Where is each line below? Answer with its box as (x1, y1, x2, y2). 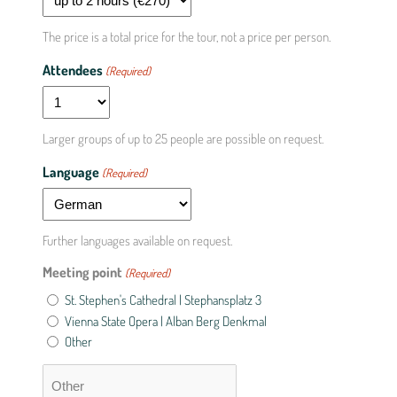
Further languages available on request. (43, 232, 232, 249)
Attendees (43, 61, 103, 79)
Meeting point (43, 263, 122, 281)
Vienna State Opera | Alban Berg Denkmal (65, 312, 267, 330)
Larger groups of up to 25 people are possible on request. (43, 130, 323, 147)
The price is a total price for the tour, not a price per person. (43, 28, 331, 45)
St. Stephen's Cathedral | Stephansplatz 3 (65, 292, 261, 309)
